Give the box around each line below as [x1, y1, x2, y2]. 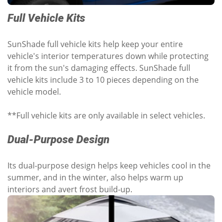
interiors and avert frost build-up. [7, 183, 132, 195]
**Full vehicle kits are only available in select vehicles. [7, 110, 205, 121]
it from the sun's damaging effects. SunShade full [7, 62, 190, 73]
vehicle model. [7, 86, 61, 97]
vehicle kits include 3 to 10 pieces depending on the [7, 74, 199, 85]
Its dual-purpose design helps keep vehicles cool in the [7, 160, 211, 171]
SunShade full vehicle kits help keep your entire [7, 38, 183, 50]
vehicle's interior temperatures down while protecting [7, 50, 209, 61]
